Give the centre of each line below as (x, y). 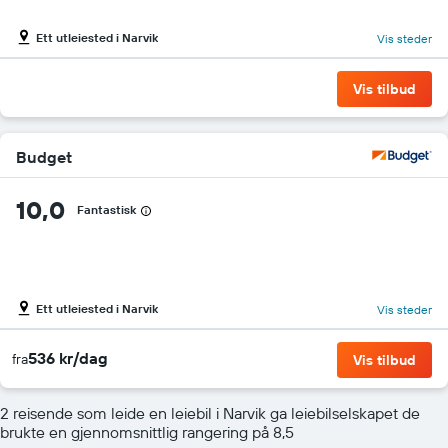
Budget (44, 156)
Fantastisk (106, 209)
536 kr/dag (68, 357)
